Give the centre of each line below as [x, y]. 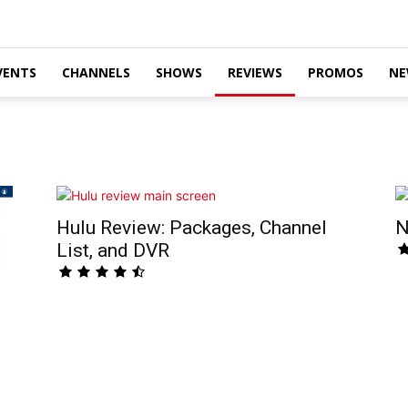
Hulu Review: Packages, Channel [192, 228]
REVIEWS [255, 72]
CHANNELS [96, 72]
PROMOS [336, 72]
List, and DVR [113, 250]
